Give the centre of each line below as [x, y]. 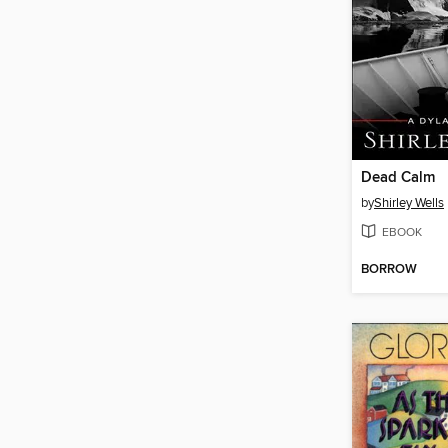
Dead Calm [398, 178]
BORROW [389, 269]
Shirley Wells [409, 203]
